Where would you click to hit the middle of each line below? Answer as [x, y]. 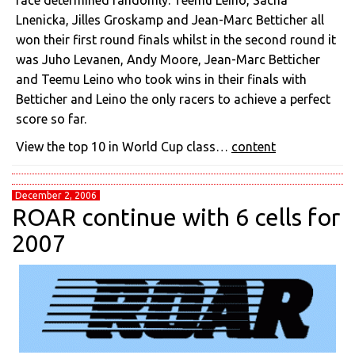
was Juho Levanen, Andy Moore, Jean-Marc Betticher [168, 59]
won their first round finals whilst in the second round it [176, 40]
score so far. [51, 119]
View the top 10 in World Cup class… [124, 147]
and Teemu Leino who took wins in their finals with [161, 79]
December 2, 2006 [56, 195]
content [254, 147]
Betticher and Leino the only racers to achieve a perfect [173, 99]
